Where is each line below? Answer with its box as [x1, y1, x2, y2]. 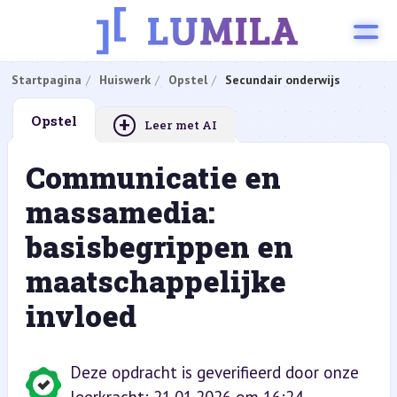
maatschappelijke [25, 261, 286, 300]
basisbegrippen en [25, 227, 293, 266]
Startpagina [11, 72, 82, 88]
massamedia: [25, 192, 215, 231]
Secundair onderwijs [224, 72, 340, 88]
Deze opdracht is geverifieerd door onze [69, 362, 359, 383]
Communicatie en [25, 158, 281, 197]
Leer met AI [144, 117, 217, 133]
